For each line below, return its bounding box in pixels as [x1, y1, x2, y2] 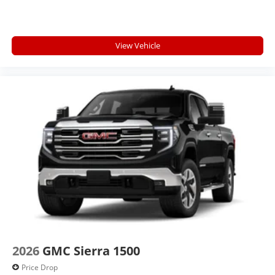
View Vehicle [115, 39, 160, 51]
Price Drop [21, 261, 58, 273]
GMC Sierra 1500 [42, 242, 140, 260]
